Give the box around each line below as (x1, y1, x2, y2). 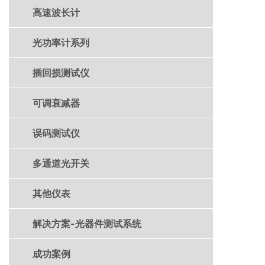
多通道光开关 (33, 157, 89, 170)
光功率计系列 (33, 37, 89, 49)
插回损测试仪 (33, 67, 89, 79)
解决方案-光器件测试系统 (33, 218, 141, 230)
